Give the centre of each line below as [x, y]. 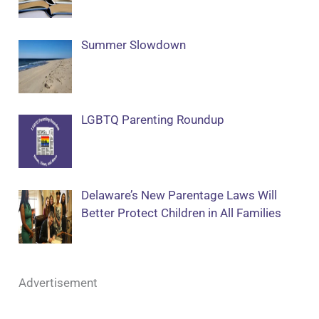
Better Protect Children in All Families [181, 213]
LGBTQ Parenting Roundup [152, 120]
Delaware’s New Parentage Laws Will [179, 195]
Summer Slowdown [133, 45]
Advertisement [58, 283]
